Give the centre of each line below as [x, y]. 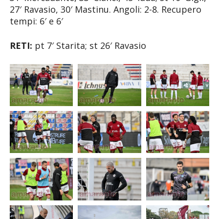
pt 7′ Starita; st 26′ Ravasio [89, 45]
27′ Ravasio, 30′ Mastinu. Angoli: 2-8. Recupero [106, 9]
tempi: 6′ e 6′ [36, 21]
